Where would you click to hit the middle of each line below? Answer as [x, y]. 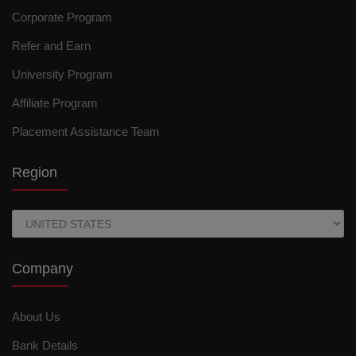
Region [35, 173]
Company [43, 269]
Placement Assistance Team [86, 132]
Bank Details [45, 346]
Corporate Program [62, 17]
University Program [62, 75]
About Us [36, 317]
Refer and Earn [51, 46]
